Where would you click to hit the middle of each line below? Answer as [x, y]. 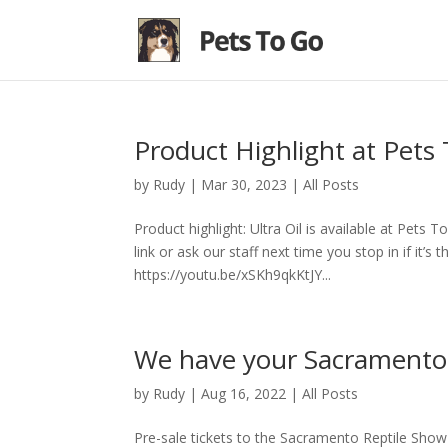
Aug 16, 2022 [244, 393]
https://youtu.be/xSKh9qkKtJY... [233, 274]
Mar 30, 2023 [244, 184]
